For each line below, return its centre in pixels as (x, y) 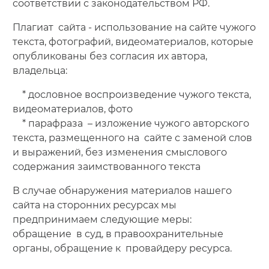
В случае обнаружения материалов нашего (122, 190)
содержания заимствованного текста (106, 166)
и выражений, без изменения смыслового (119, 152)
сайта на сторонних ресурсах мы (94, 205)
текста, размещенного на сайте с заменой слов (132, 138)
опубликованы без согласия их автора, (110, 56)
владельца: (40, 70)
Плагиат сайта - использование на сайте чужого (134, 27)
